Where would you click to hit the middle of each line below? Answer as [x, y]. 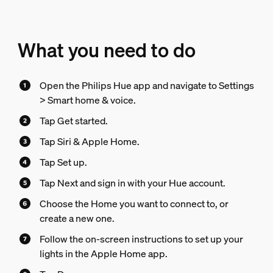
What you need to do [106, 50]
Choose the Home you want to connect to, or [134, 204]
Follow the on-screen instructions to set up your [141, 239]
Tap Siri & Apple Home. [89, 142]
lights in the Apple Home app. [103, 254]
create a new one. [77, 218]
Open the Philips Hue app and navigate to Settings [147, 86]
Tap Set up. [63, 162]
